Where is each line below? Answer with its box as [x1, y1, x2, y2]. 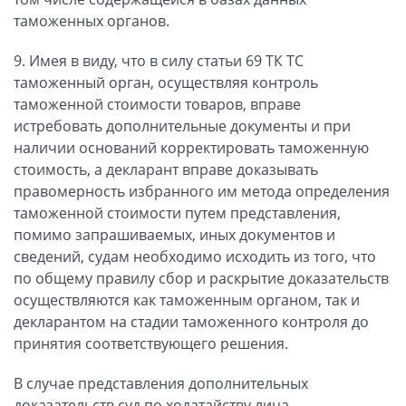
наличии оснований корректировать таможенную [14, 137, 369, 158]
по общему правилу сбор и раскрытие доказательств [14, 267, 389, 288]
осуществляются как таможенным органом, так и [14, 289, 360, 310]
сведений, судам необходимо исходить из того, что [14, 246, 376, 266]
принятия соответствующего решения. [14, 333, 288, 353]
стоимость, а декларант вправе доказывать [14, 159, 318, 179]
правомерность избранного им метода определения [14, 180, 390, 201]
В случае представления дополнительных [14, 372, 308, 393]
